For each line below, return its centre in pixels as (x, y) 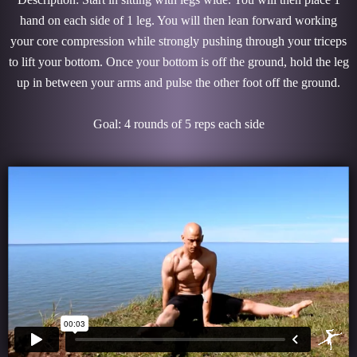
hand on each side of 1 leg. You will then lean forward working (178, 20)
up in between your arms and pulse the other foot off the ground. (178, 82)
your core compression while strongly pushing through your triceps (178, 41)
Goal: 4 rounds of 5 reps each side (178, 124)
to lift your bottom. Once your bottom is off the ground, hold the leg (178, 61)
